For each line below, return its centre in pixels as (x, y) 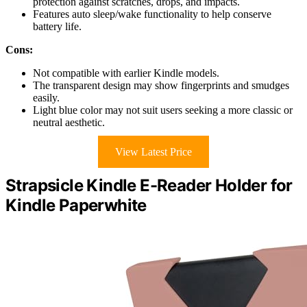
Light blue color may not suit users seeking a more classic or (163, 110)
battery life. (57, 27)
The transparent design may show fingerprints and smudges (161, 86)
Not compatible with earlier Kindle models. (126, 73)
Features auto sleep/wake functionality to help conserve (152, 14)
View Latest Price (153, 152)
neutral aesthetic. (69, 123)
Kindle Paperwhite (76, 206)
